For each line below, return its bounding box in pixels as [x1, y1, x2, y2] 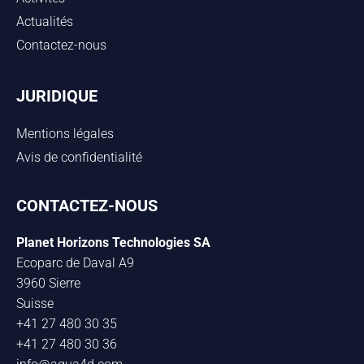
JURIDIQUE [16, 86, 97, 106]
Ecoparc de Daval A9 [16, 255, 134, 271]
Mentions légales [16, 126, 114, 142]
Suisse [16, 296, 54, 312]
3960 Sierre [16, 275, 80, 292]
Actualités [16, 14, 73, 30]
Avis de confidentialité [16, 149, 142, 166]
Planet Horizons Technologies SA [16, 235, 210, 251]
